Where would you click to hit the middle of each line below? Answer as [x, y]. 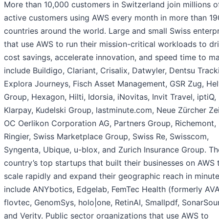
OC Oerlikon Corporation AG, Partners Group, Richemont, [110, 123]
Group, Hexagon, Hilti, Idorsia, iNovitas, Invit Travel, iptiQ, [110, 97]
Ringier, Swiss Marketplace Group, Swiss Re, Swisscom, [106, 137]
